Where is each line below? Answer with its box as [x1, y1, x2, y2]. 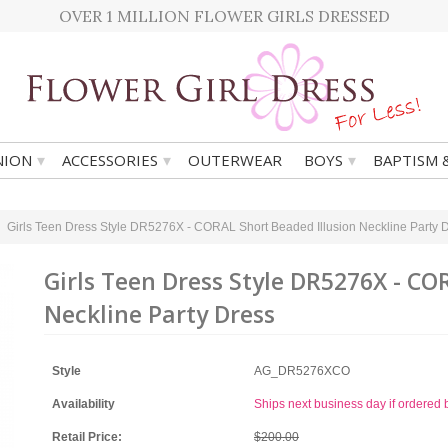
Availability [52, 397, 115, 411]
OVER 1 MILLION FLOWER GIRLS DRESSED [58, 6, 390, 26]
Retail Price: [52, 430, 122, 444]
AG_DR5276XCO [254, 364, 350, 378]
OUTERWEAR [188, 150, 282, 170]
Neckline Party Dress [44, 298, 275, 330]
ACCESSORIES [62, 150, 158, 170]
